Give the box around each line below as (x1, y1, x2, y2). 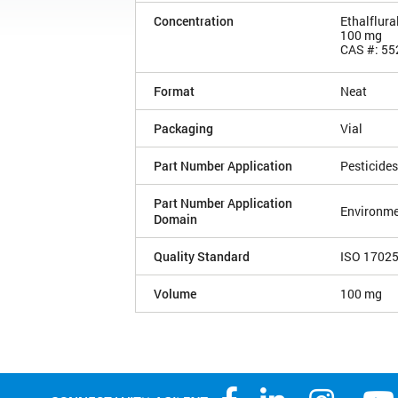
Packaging (154, 119, 213, 137)
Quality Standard (154, 247, 250, 265)
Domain (154, 210, 197, 227)
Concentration (154, 12, 234, 29)
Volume (154, 284, 196, 302)
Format (154, 82, 195, 99)
